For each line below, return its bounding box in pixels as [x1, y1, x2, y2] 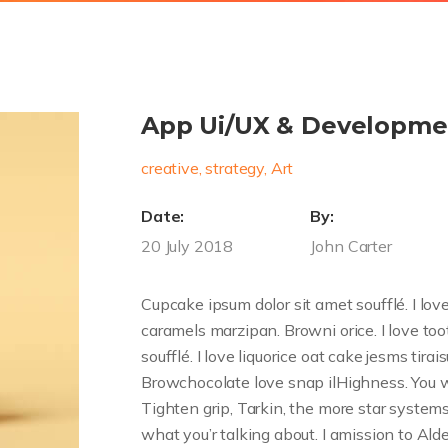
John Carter [310, 236, 392, 256]
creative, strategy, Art [140, 158, 294, 178]
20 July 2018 [140, 236, 234, 256]
